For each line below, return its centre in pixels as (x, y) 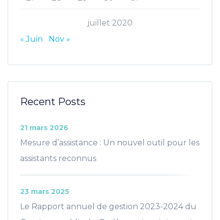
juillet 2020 (110, 23)
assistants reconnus (58, 158)
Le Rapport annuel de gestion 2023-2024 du (108, 206)
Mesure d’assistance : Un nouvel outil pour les (110, 142)
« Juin (31, 39)
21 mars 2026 (44, 127)
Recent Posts (53, 101)
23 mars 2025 (45, 191)
